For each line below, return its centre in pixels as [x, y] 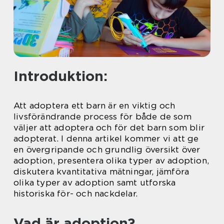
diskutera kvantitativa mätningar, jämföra [101, 171]
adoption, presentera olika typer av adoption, [111, 160]
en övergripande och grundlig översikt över [107, 149]
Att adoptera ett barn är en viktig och [94, 105]
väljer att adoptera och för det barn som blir [109, 127]
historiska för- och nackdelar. [75, 193]
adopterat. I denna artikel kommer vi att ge [106, 138]
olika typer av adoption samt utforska [95, 182]
